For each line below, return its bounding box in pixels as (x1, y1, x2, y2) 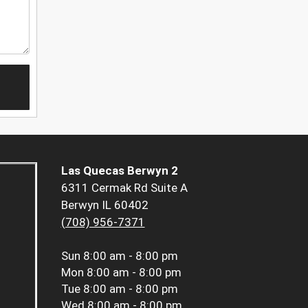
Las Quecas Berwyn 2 (60, 164, 178, 178)
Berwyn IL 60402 (60, 198, 148, 212)
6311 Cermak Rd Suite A (60, 181, 188, 195)
